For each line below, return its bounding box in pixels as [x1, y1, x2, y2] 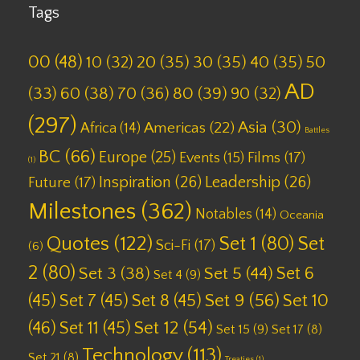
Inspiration [99, 174, 171, 192]
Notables [195, 207, 252, 223]
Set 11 [59, 318, 99, 339]
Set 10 [283, 291, 329, 312]
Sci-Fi [156, 237, 190, 255]
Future [28, 174, 71, 192]
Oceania [280, 208, 324, 223]
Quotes [47, 232, 109, 256]
